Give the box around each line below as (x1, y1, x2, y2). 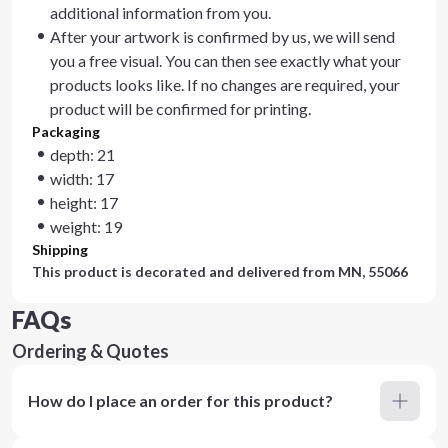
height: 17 (50, 193, 118, 212)
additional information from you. (50, 3, 271, 22)
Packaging (32, 123, 100, 140)
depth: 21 (50, 145, 115, 164)
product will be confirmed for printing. (50, 99, 311, 118)
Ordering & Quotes (12, 340, 169, 362)
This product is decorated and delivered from (32, 263, 338, 280)
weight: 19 (50, 217, 122, 236)
